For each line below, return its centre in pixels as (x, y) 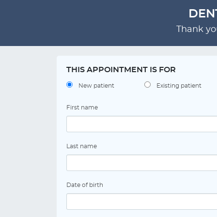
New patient (96, 86)
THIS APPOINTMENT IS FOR (121, 70)
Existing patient (179, 86)
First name (82, 108)
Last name (82, 146)
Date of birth (85, 185)
